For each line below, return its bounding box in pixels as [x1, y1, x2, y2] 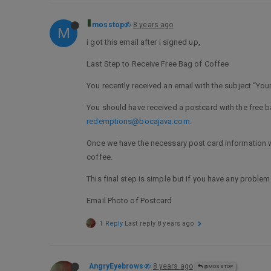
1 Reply [99, 220, 123, 227]
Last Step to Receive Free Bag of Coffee [87, 59, 229, 68]
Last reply [125, 220, 158, 227]
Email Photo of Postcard [87, 196, 172, 205]
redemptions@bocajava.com [87, 117, 190, 126]
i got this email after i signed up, [87, 38, 200, 47]
